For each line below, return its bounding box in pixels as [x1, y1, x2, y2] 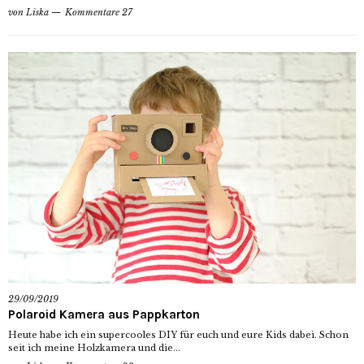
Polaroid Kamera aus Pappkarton [8, 307, 200, 323]
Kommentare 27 [65, 6, 132, 18]
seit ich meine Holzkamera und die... [8, 342, 180, 354]
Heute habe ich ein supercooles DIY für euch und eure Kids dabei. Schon [8, 329, 349, 341]
